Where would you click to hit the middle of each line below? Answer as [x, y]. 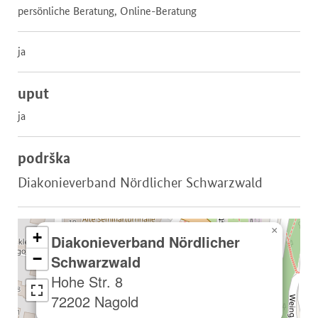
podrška [44, 158]
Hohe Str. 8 [87, 282]
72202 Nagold [95, 302]
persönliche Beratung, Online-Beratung [107, 11]
